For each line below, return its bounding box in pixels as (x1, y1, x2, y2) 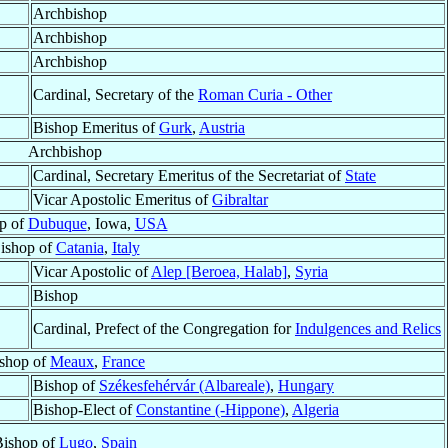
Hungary (278, 377, 334, 395)
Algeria (292, 401, 339, 419)
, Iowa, (86, 215, 135, 233)
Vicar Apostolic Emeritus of (33, 191, 212, 209)
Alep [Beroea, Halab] (151, 263, 287, 281)
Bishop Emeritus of (33, 119, 159, 137)
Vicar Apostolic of (33, 263, 151, 281)
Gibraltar (212, 191, 268, 209)
